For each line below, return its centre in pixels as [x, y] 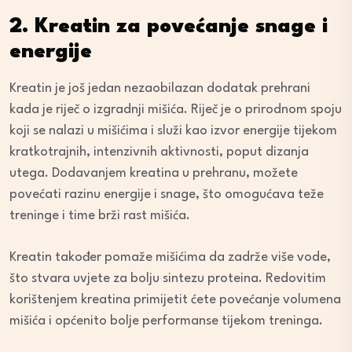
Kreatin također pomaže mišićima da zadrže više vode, [170, 257]
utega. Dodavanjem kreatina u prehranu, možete [154, 173]
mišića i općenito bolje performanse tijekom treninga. [166, 321]
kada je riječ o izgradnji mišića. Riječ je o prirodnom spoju [176, 109]
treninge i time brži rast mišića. [100, 215]
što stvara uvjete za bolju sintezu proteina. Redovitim [168, 278]
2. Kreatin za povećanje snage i [169, 26]
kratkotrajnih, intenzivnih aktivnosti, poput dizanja [159, 152]
